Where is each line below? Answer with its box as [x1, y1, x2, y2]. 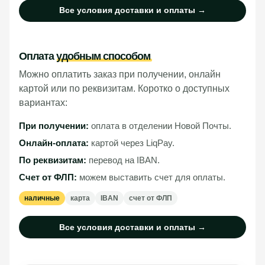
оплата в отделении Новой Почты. [89, 121, 231, 131]
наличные [24, 194, 60, 203]
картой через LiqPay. [89, 138, 174, 148]
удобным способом [56, 50, 151, 62]
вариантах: [19, 98, 67, 108]
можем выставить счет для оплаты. [77, 172, 225, 183]
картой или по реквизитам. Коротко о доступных [19, 83, 230, 94]
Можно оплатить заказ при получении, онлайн [19, 69, 221, 80]
